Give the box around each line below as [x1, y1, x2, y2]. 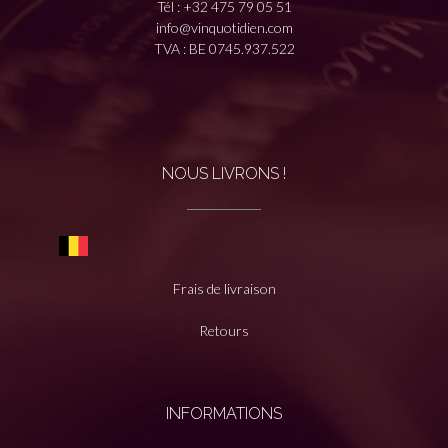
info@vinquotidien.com [155, 18, 293, 36]
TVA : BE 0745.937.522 [153, 39, 295, 57]
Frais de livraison [172, 279, 276, 297]
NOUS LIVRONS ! [162, 163, 286, 183]
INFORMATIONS [166, 403, 282, 423]
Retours [199, 321, 249, 339]
